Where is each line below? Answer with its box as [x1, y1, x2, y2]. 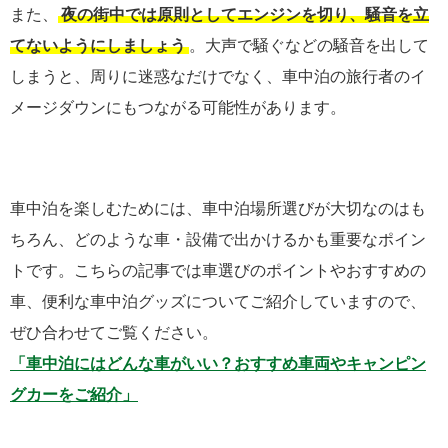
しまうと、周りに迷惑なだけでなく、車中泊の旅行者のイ [10, 67, 426, 85]
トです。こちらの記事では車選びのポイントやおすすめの [10, 262, 426, 280]
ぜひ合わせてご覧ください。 [10, 324, 218, 342]
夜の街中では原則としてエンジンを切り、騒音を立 [61, 5, 429, 23]
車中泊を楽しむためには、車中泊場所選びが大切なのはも [10, 200, 426, 218]
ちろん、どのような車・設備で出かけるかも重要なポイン [10, 231, 426, 249]
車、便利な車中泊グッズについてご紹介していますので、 [10, 293, 426, 311]
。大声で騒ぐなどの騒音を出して [189, 36, 429, 54]
